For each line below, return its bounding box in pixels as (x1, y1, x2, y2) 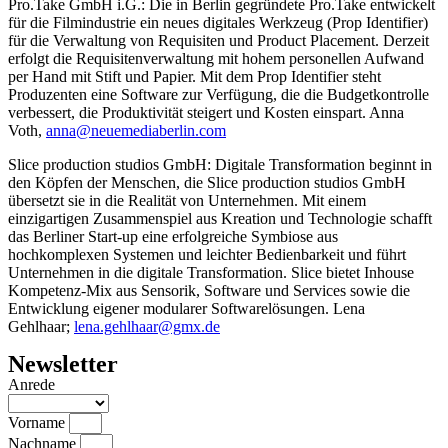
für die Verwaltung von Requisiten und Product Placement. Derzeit (8, 32, 429, 49)
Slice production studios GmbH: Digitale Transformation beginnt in (8, 156, 432, 173)
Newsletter (8, 351, 118, 377)
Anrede (8, 376, 55, 393)
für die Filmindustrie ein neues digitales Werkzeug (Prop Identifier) (8, 14, 428, 31)
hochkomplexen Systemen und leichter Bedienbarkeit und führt (8, 246, 406, 263)
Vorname (8, 414, 69, 431)
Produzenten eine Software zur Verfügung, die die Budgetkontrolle (8, 86, 429, 103)
